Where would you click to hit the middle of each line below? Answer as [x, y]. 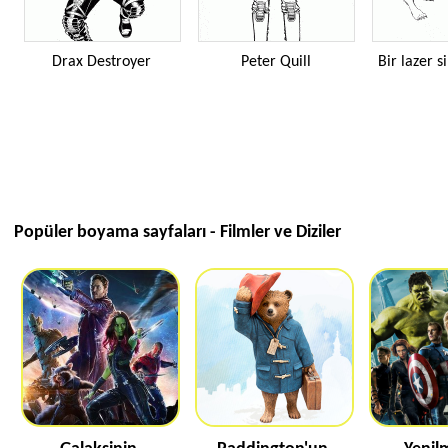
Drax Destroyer [101, 62]
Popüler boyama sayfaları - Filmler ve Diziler [177, 232]
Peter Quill [275, 62]
